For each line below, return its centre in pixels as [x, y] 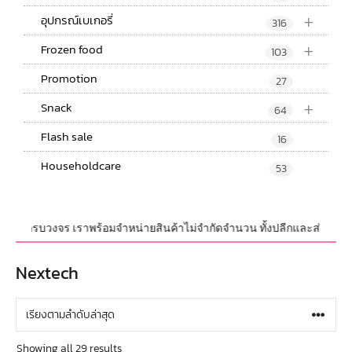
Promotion [69, 78]
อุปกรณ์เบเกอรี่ [77, 20]
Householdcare [81, 165]
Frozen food [72, 49]
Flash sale [67, 136]
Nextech [47, 273]
